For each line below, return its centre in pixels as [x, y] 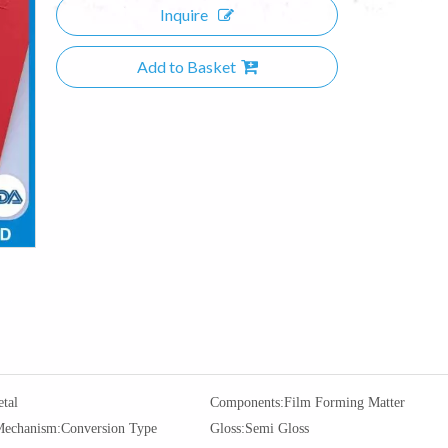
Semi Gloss [277, 428]
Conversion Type [108, 428]
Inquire [184, 14]
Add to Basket [186, 66]
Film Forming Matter [344, 402]
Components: [247, 402]
